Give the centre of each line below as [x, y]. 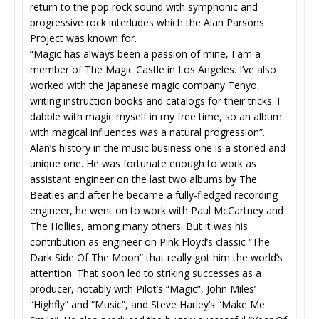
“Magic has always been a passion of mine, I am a [145, 54]
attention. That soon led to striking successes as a [146, 273]
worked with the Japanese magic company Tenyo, [145, 85]
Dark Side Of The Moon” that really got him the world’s [156, 257]
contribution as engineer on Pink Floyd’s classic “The [150, 242]
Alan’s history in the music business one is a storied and [158, 148]
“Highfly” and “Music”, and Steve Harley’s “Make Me [147, 304]
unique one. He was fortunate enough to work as [143, 163]
